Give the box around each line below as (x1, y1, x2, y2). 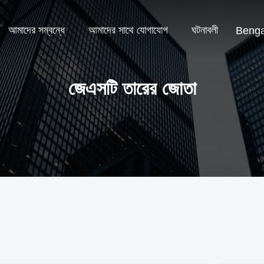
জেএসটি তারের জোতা (68, 78, 196, 99)
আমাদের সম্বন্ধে (8, 24, 65, 37)
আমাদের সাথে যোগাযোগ (88, 24, 168, 37)
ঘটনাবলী (192, 24, 218, 37)
